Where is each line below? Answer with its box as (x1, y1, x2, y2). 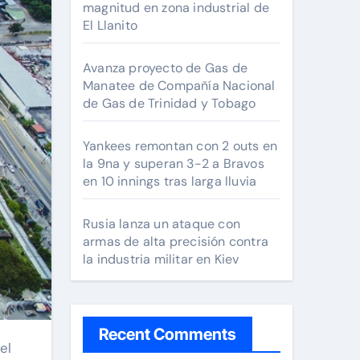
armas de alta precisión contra (83, 233, 268, 250)
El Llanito (83, 17, 137, 34)
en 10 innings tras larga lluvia (83, 173, 257, 190)
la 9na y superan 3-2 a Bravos (83, 155, 264, 172)
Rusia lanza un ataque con (83, 215, 240, 232)
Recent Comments (99, 325, 236, 344)
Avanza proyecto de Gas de (83, 59, 247, 76)
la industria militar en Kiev (83, 251, 239, 268)
